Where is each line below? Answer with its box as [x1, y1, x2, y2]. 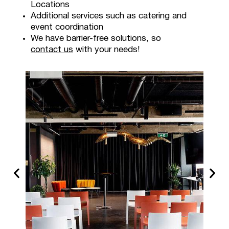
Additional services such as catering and [31, 12, 187, 20]
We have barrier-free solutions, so [31, 35, 161, 43]
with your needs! [73, 46, 140, 54]
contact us [31, 46, 73, 54]
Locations [31, 1, 70, 9]
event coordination [31, 24, 103, 32]
